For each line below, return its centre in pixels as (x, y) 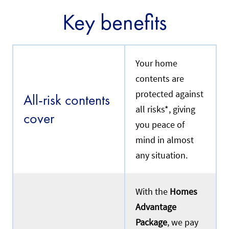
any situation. (162, 156)
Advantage (156, 207)
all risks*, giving (165, 110)
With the (153, 192)
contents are (160, 79)
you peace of (160, 125)
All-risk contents (67, 100)
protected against (169, 94)
